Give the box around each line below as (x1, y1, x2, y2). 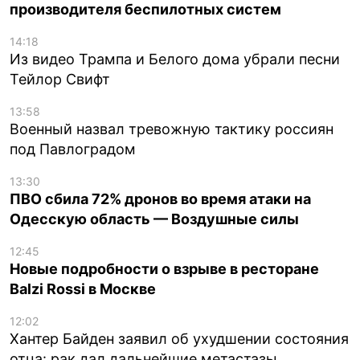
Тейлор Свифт (10, 70, 110, 88)
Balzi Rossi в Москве (10, 280, 156, 297)
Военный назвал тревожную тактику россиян (10, 120, 333, 137)
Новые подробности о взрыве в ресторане (10, 260, 319, 277)
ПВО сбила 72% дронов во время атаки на (10, 190, 311, 207)
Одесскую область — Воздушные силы (10, 210, 299, 227)
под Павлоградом (10, 140, 136, 157)
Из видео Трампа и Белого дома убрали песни (10, 50, 340, 67)
